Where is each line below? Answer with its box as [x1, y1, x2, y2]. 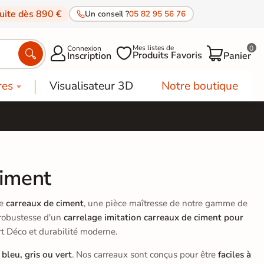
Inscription [67, 49, 111, 63]
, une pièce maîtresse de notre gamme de [84, 197, 247, 209]
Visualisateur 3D [49, 78, 133, 94]
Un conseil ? [85, 8, 129, 19]
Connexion [67, 44, 101, 54]
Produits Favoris [133, 49, 202, 62]
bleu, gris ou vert [1, 248, 72, 260]
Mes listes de [133, 43, 174, 53]
